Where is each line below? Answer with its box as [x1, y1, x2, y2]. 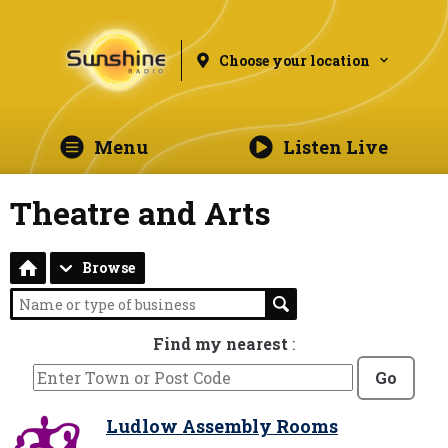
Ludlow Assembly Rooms [106, 414, 338, 438]
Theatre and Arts [10, 191, 271, 234]
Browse [82, 258, 135, 277]
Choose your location [219, 50, 371, 70]
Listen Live [282, 135, 388, 159]
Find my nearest [153, 333, 292, 354]
